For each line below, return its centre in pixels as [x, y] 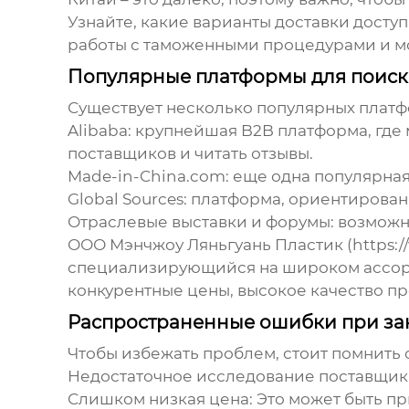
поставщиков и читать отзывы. [190, 154]
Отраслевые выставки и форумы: [200, 222]
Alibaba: [99, 131]
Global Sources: [127, 199]
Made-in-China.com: [148, 177]
